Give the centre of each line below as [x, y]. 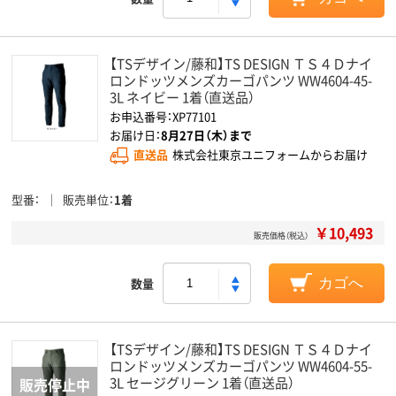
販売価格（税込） [281, 236]
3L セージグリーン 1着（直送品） [202, 382]
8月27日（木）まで [206, 135]
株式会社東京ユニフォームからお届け [270, 155]
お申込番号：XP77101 [163, 116]
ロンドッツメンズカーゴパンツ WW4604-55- [241, 366]
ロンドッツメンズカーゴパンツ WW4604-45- [241, 80]
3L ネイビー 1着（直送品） [182, 97]
